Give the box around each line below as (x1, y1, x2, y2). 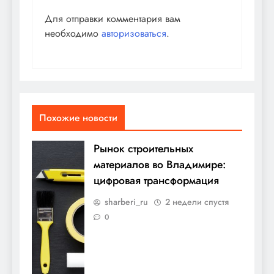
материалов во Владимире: (94, 156, 226, 172)
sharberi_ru (105, 195, 148, 208)
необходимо (45, 26, 102, 40)
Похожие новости (39, 110, 117, 125)
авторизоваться (102, 26, 166, 40)
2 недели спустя (165, 195, 229, 208)
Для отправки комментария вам (45, 11, 180, 26)
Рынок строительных (94, 140, 193, 157)
